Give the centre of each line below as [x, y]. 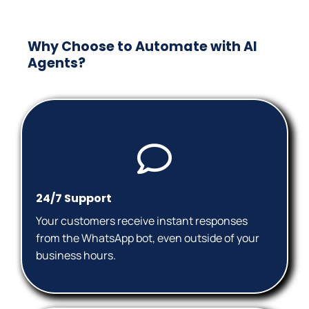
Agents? [57, 63]
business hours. [76, 256]
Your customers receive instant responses [142, 221]
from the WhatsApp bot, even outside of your [148, 238]
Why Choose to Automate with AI [142, 46]
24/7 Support [74, 199]
